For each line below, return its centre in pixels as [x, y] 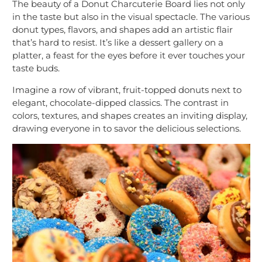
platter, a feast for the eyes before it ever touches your [129, 56]
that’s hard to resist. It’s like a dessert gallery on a [118, 43]
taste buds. [36, 68]
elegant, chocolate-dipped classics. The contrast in [120, 103]
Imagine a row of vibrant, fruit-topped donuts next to [127, 90]
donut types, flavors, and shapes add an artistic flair [123, 30]
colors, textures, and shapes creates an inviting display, [130, 116]
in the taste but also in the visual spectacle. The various [131, 17]
